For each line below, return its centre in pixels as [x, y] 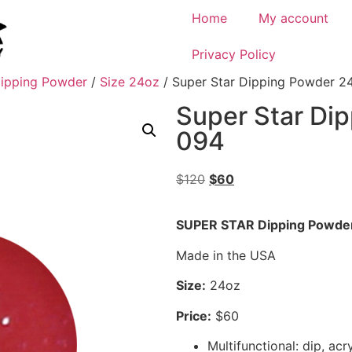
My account [293, 18]
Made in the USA [226, 255]
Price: [194, 315]
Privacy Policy [234, 54]
